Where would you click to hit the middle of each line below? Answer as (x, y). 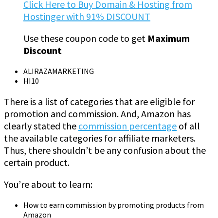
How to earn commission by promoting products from (114, 205)
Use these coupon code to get (85, 38)
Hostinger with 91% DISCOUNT (87, 16)
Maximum (169, 38)
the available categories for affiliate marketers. (100, 138)
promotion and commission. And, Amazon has (97, 113)
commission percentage (127, 126)
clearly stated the (41, 126)
